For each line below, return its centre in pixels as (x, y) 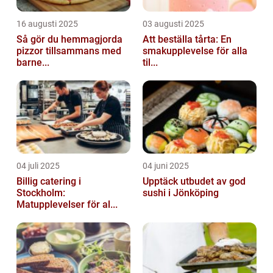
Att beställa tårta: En (187, 40)
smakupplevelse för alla (195, 51)
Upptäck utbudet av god (194, 182)
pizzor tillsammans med (69, 51)
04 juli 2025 (38, 166)
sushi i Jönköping (181, 193)
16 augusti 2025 (47, 24)
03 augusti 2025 (173, 24)
